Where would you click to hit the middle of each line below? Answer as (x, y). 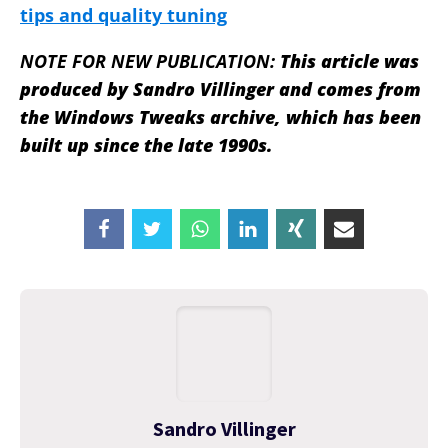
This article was (349, 61)
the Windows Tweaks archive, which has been (220, 117)
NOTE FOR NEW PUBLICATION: (150, 61)
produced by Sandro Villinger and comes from (220, 89)
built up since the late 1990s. (146, 145)
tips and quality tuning (123, 15)
